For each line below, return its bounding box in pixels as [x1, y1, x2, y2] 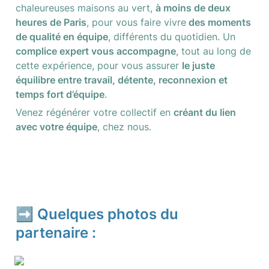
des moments [186, 16, 251, 28]
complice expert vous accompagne [16, 45, 176, 57]
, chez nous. [97, 121, 151, 133]
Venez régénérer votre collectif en [16, 106, 174, 118]
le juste [182, 59, 215, 71]
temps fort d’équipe [16, 88, 104, 100]
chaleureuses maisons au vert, [16, 2, 156, 14]
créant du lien [174, 106, 236, 118]
